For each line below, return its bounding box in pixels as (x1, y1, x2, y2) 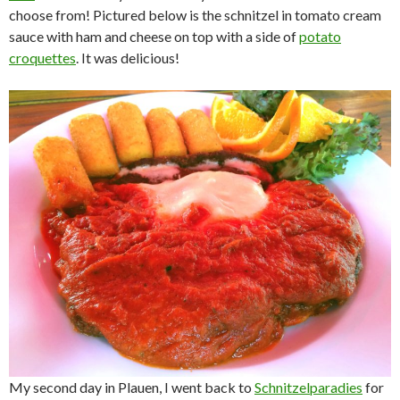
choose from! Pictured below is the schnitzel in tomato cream (9, 5, 381, 23)
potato (299, 27, 341, 45)
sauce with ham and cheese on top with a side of (9, 27, 299, 45)
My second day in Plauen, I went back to (9, 378, 254, 396)
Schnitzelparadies (254, 378, 362, 396)
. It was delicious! (76, 48, 179, 66)
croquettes (9, 48, 76, 66)
